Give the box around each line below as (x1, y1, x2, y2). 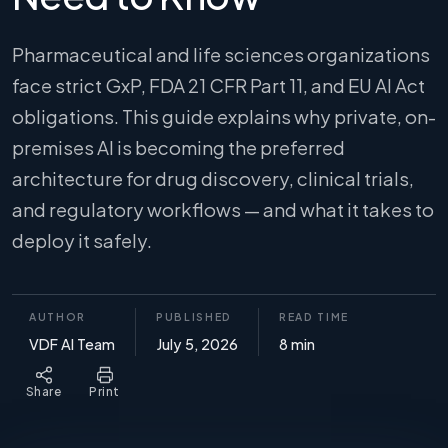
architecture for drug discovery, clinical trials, (12, 167, 414, 190)
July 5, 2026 (156, 335, 238, 353)
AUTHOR (29, 310, 87, 323)
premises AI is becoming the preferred (12, 136, 345, 159)
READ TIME (279, 310, 350, 323)
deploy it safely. (12, 229, 152, 252)
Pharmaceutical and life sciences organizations (12, 43, 430, 66)
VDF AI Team (29, 335, 115, 353)
